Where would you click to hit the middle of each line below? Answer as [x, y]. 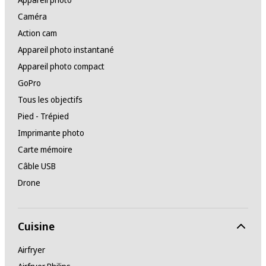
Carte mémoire [45, 150]
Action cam [37, 33]
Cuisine [36, 227]
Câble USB [37, 166]
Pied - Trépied [43, 116]
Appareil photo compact [61, 66]
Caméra [32, 17]
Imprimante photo [51, 133]
